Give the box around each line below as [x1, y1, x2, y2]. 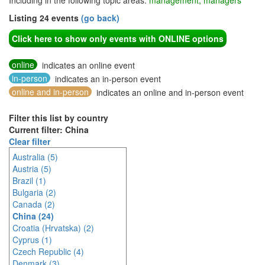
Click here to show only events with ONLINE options [12, 33, 224, 44]
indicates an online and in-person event [94, 86, 244, 98]
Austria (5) [12, 163, 51, 174]
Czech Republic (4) [12, 245, 84, 257]
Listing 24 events [9, 12, 81, 24]
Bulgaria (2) [12, 186, 56, 198]
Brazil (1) [12, 174, 46, 186]
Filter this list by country [9, 112, 108, 124]
